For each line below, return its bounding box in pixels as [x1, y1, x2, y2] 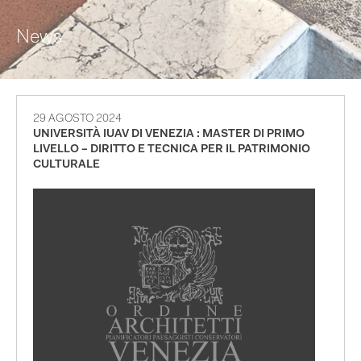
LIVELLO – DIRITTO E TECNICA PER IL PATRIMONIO [33, 143, 310, 156]
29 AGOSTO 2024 [33, 113, 122, 125]
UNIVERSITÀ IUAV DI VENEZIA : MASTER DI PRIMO [33, 128, 305, 140]
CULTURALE [33, 159, 100, 171]
